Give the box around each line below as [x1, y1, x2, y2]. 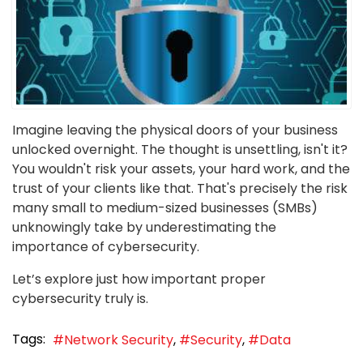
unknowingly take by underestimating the [12, 218, 276, 237]
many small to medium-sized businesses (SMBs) [12, 199, 318, 218]
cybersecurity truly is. [12, 289, 148, 309]
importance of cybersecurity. [12, 237, 199, 257]
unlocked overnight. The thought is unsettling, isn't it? [12, 140, 348, 160]
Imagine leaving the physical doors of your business [12, 121, 338, 140]
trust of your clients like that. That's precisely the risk [12, 179, 348, 199]
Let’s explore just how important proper [12, 270, 266, 289]
